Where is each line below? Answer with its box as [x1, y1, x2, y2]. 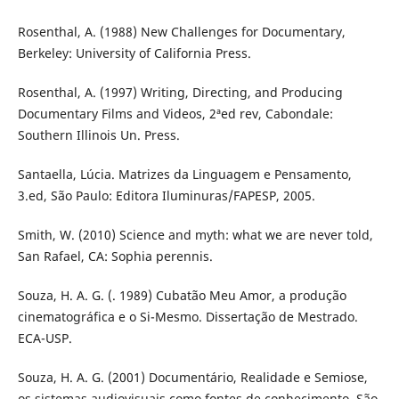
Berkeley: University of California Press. [17, 44, 251, 61]
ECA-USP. [17, 329, 72, 346]
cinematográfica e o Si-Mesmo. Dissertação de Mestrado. [17, 307, 358, 325]
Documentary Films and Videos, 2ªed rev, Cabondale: [17, 104, 333, 122]
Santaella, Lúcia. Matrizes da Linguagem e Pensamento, [17, 165, 352, 183]
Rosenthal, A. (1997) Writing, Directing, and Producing [17, 83, 343, 101]
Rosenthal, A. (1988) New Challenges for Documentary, [17, 22, 346, 40]
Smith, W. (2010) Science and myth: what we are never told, [17, 225, 373, 243]
